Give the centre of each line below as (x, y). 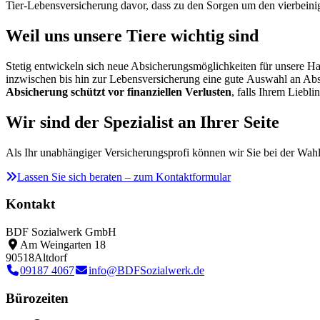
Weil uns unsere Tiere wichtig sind (132, 35)
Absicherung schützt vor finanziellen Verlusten (119, 91)
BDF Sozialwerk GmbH (61, 232)
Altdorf (51, 258)
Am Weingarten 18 (63, 245)
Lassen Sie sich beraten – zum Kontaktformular (124, 176)
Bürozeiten (37, 298)
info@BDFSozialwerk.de (146, 271)
